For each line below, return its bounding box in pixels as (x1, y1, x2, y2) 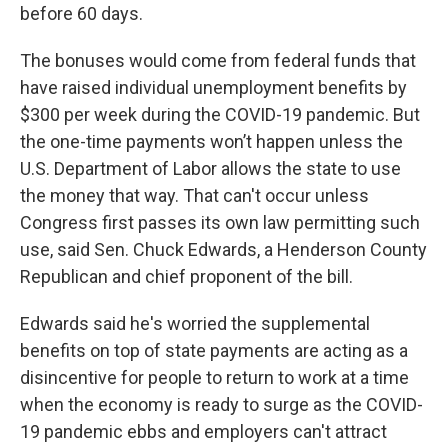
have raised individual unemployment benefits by (20, 77, 407, 99)
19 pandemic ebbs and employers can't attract (20, 421, 387, 443)
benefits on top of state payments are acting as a (20, 340, 408, 362)
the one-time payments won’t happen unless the (20, 131, 403, 153)
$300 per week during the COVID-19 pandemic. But (20, 104, 420, 126)
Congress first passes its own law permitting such (20, 212, 420, 234)
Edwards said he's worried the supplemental (20, 313, 370, 335)
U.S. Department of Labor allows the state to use (20, 158, 401, 180)
